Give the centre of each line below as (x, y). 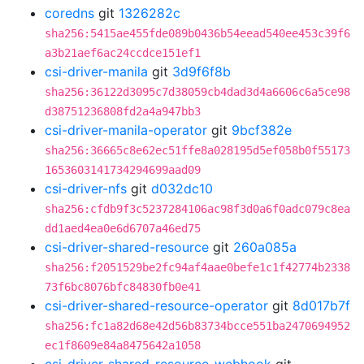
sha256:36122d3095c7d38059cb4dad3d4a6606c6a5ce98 (197, 92)
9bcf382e (262, 130)
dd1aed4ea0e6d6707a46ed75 (123, 228)
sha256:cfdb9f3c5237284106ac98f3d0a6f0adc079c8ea (197, 209)
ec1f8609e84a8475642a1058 (123, 345)
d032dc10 (182, 188)
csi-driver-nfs (86, 188)
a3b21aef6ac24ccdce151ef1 (123, 53)
